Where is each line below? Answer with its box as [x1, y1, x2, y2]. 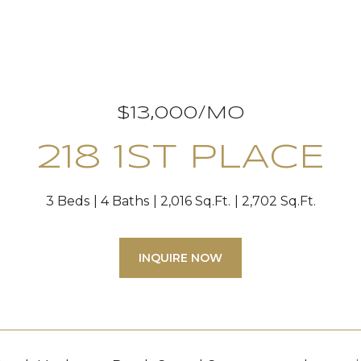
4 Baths [100, 193, 149, 209]
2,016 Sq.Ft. [160, 193, 230, 209]
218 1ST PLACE [36, 142, 325, 175]
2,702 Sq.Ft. [241, 193, 316, 209]
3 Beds [45, 193, 89, 209]
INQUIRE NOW [139, 251, 222, 265]
